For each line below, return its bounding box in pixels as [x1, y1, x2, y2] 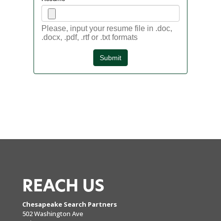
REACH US [22, 178, 105, 195]
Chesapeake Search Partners [22, 199, 117, 209]
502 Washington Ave [22, 209, 83, 218]
